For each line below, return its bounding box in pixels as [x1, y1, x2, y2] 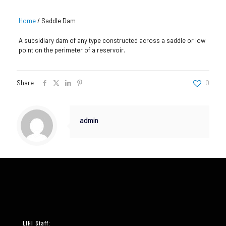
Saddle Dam [41, 16, 76, 25]
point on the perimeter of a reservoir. [18, 45, 125, 54]
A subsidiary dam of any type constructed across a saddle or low [18, 36, 205, 44]
